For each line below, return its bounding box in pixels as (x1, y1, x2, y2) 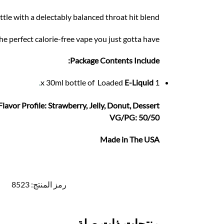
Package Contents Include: (70, 55, 160, 65)
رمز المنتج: (29, 179, 66, 189)
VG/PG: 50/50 (109, 112, 160, 122)
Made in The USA (100, 134, 160, 144)
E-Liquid (124, 77, 154, 87)
